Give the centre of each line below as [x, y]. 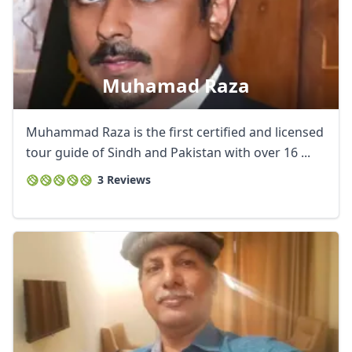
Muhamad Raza [176, 85]
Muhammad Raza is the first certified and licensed [175, 132]
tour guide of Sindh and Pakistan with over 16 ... [168, 152]
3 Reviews [124, 180]
